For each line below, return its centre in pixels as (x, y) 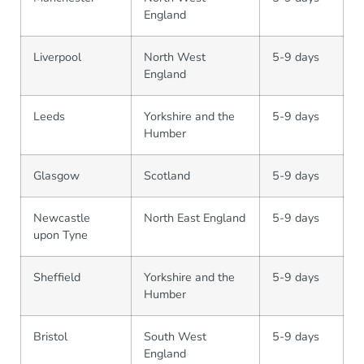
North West (175, 57)
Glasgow (56, 175)
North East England (195, 218)
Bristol (50, 336)
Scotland (167, 175)
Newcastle (62, 218)
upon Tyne (61, 235)
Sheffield (57, 277)
